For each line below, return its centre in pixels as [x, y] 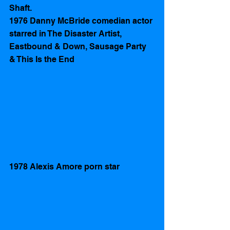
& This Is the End [42, 59]
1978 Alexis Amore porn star [65, 167]
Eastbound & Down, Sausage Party [79, 46]
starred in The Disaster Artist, [66, 33]
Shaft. [22, 8]
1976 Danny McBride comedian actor [82, 21]
